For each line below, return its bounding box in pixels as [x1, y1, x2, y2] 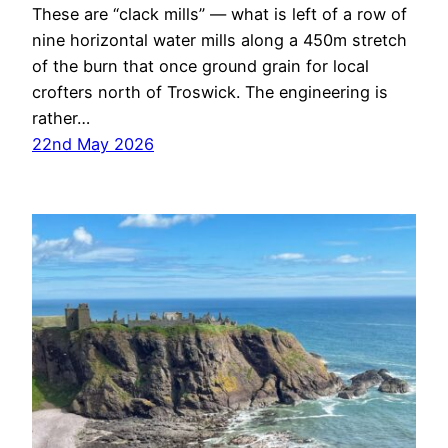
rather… [32, 108, 90, 129]
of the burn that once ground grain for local [32, 56, 369, 77]
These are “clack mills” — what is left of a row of [32, 4, 407, 25]
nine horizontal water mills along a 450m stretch [32, 30, 407, 51]
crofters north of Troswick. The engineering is [32, 82, 388, 103]
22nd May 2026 [32, 134, 154, 155]
